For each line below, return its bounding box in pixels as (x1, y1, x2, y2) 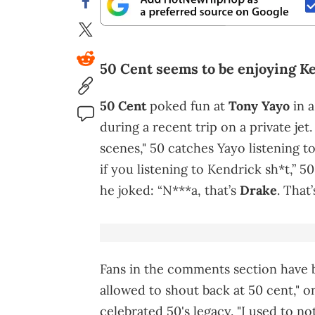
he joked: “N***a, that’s (100, 182, 240, 199)
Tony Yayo (229, 98, 290, 115)
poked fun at (146, 98, 229, 115)
